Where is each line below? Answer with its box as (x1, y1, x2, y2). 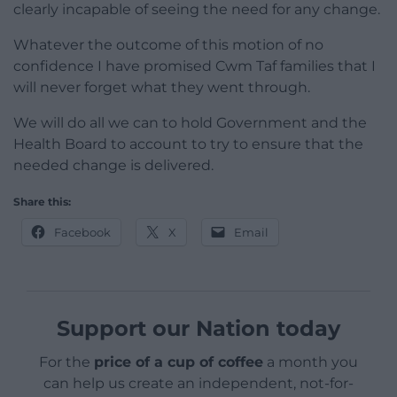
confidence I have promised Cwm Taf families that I (13, 58, 376, 75)
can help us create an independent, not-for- (43, 375, 354, 393)
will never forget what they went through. (13, 79, 310, 97)
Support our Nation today (57, 315, 340, 342)
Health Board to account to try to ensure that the (13, 136, 363, 153)
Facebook (54, 225, 111, 240)
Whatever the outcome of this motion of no (13, 36, 323, 54)
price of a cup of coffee (94, 354, 263, 371)
